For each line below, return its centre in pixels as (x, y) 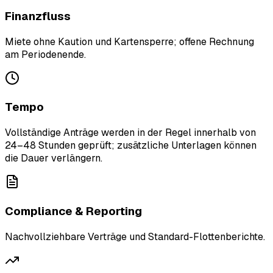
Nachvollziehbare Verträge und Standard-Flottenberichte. (135, 236)
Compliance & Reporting (73, 211)
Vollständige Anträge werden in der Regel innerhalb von (130, 133)
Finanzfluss (38, 16)
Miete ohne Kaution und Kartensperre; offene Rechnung (129, 41)
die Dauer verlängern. (54, 158)
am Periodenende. (45, 54)
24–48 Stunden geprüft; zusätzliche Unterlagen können (131, 146)
